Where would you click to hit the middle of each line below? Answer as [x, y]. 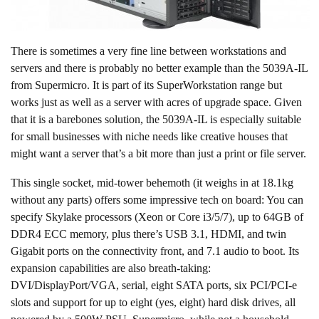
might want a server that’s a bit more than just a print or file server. [158, 154]
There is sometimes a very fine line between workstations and [148, 51]
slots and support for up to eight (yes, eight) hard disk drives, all [153, 303]
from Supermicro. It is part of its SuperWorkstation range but [146, 85]
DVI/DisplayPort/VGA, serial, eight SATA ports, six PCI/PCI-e [154, 286]
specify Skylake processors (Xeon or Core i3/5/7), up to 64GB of [157, 217]
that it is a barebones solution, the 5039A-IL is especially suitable [156, 120]
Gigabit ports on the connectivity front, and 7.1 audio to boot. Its [155, 251]
